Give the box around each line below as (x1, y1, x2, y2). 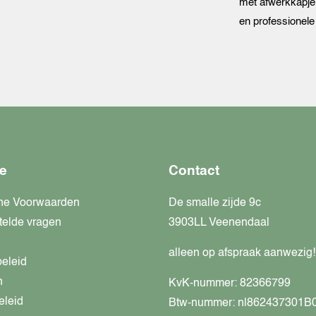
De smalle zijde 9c (169, 197, 261, 209)
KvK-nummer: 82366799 (169, 277, 291, 289)
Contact (169, 164, 219, 178)
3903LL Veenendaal (169, 217, 269, 229)
